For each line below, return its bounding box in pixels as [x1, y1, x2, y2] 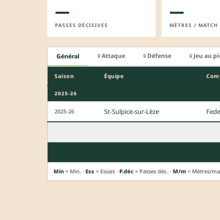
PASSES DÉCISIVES [55, 21, 108, 28]
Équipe [104, 72, 124, 80]
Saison [55, 72, 74, 80]
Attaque [102, 51, 125, 60]
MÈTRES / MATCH [169, 21, 218, 28]
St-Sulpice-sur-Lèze [104, 107, 159, 116]
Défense [147, 51, 171, 60]
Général [56, 52, 80, 61]
